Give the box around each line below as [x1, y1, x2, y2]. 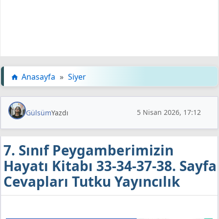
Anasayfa [22, 71, 55, 82]
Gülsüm [26, 108, 51, 117]
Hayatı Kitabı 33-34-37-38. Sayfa [3, 156, 217, 175]
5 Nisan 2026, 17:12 [137, 108, 201, 117]
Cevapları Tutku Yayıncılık [3, 172, 180, 191]
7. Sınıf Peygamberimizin [3, 140, 174, 159]
